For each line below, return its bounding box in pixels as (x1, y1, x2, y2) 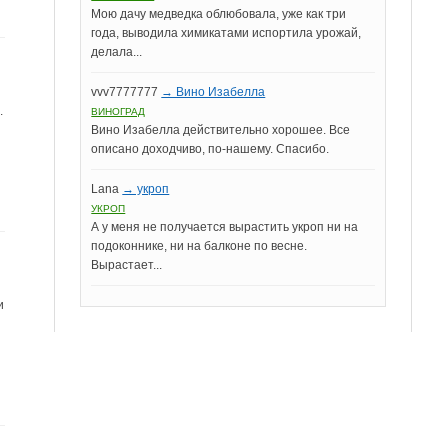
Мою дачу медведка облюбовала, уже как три (91, 7, 347, 21)
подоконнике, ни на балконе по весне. (91, 239, 308, 253)
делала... (91, 45, 143, 59)
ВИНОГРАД (91, 106, 146, 117)
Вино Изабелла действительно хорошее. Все (91, 123, 351, 137)
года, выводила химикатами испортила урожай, (91, 26, 362, 40)
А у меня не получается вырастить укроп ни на (91, 220, 359, 234)
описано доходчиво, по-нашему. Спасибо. (91, 142, 330, 156)
